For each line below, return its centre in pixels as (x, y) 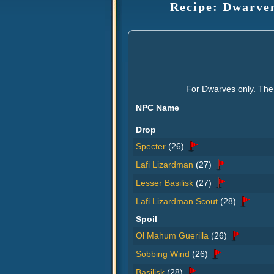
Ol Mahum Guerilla (172, 235)
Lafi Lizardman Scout (177, 201)
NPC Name (157, 107)
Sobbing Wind (163, 254)
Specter (151, 146)
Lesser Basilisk (165, 183)
